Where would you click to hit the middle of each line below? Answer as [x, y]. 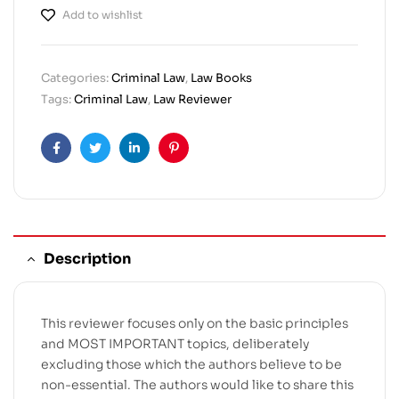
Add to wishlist [102, 15]
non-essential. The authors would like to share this [197, 385]
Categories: [76, 78]
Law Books [221, 78]
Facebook [85, 162]
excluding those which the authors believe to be [191, 364]
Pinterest [201, 162]
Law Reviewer [192, 99]
